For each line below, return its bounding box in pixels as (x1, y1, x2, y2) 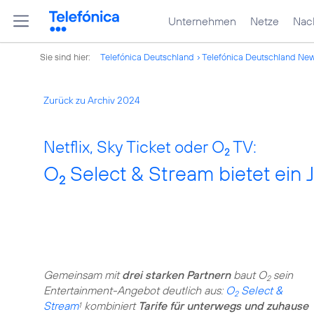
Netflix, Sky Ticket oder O (43, 136, 224, 157)
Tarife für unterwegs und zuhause (138, 299, 308, 313)
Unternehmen (168, 14, 236, 28)
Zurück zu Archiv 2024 (43, 94, 140, 107)
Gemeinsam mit (43, 268, 122, 282)
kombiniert (81, 299, 138, 313)
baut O (231, 268, 266, 282)
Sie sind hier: (40, 51, 93, 62)
